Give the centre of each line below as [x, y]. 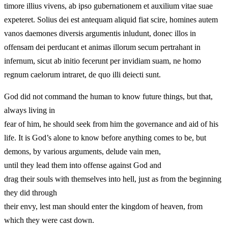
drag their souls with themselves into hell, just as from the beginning [113, 179]
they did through [31, 192]
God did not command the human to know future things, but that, [108, 96]
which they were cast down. [49, 220]
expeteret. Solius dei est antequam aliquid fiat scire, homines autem [111, 19]
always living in [30, 110]
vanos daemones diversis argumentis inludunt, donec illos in [100, 33]
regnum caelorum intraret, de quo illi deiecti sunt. [82, 74]
